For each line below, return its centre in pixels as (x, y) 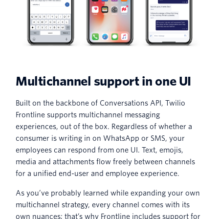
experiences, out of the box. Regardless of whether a (104, 126)
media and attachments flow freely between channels (105, 162)
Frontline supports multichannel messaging (88, 115)
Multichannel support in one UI (103, 81)
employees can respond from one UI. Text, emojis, (99, 150)
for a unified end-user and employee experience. (98, 173)
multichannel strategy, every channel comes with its (103, 205)
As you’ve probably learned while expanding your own (108, 193)
